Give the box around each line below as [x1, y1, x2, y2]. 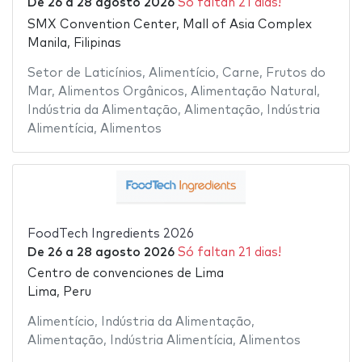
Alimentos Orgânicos [57, 85, 184, 98]
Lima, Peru [27, 286, 91, 299]
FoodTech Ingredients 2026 [27, 227, 194, 240]
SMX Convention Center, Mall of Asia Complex [27, 18, 312, 31]
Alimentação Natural [190, 85, 317, 98]
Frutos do [265, 66, 326, 79]
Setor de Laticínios [27, 66, 142, 79]
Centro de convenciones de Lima [27, 267, 224, 280]
